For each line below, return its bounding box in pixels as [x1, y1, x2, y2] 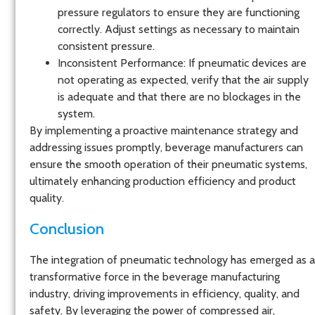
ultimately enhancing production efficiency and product [30, 174, 296, 188]
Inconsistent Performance [58, 56, 184, 70]
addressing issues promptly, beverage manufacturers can [30, 141, 303, 155]
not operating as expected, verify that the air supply [58, 73, 309, 87]
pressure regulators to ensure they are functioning [58, 6, 300, 20]
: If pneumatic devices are [184, 56, 307, 70]
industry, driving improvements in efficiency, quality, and [30, 286, 300, 300]
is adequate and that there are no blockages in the [58, 90, 301, 104]
